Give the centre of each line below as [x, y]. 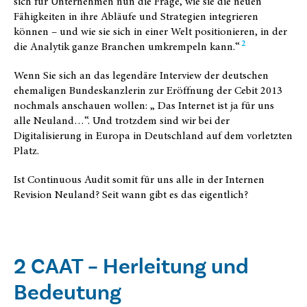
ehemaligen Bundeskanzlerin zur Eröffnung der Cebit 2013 [148, 91]
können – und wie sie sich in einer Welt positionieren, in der [150, 32]
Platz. [26, 151]
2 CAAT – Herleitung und [131, 267]
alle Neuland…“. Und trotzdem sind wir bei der [122, 121]
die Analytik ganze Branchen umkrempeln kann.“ [127, 47]
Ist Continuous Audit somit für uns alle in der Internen [139, 180]
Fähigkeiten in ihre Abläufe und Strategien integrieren [136, 17]
